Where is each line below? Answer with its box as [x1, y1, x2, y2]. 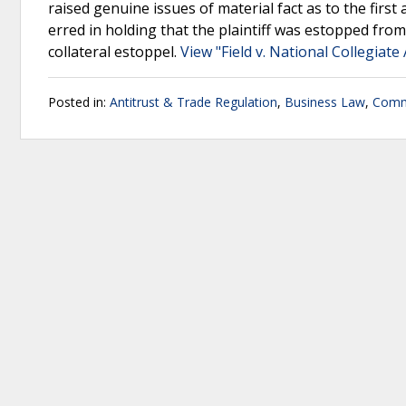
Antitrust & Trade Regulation [110, 93, 277, 111]
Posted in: [48, 93, 110, 111]
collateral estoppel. [48, 42, 180, 62]
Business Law [285, 93, 365, 111]
